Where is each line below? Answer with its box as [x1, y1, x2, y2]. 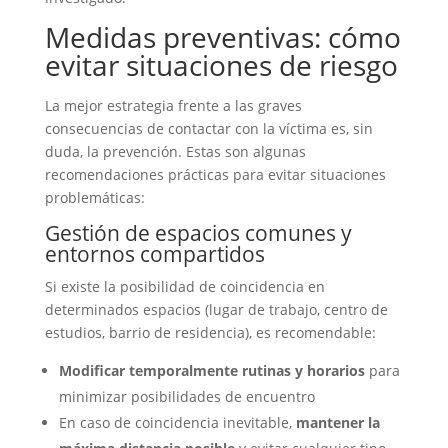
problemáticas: [44, 188, 145, 207]
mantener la [295, 413, 380, 432]
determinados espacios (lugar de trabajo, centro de [44, 300, 388, 319]
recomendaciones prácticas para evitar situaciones [44, 165, 386, 184]
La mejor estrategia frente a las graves [44, 96, 302, 115]
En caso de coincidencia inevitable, [58, 413, 296, 432]
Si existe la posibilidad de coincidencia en [44, 277, 325, 296]
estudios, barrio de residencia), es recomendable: [44, 323, 376, 342]
